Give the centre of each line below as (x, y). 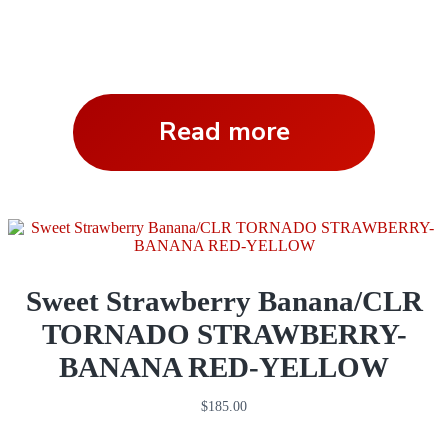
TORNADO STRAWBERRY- (224, 334)
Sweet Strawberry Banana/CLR (224, 301)
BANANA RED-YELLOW (224, 367)
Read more (224, 132)
